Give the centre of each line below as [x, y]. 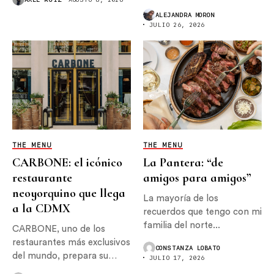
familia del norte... [182, 225]
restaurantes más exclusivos [71, 242]
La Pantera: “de [183, 162]
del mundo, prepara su [60, 256]
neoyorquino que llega [69, 193]
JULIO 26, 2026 [177, 25]
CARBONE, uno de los [59, 229]
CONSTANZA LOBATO [188, 247]
